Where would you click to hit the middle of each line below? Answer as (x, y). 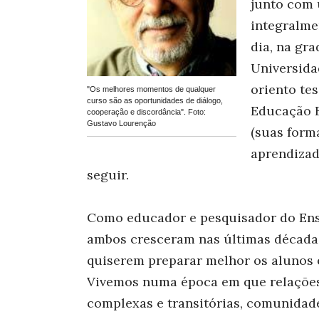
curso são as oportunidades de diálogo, (155, 100)
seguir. (108, 175)
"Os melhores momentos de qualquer (151, 89)
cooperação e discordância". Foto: (146, 111)
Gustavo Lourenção (121, 123)
